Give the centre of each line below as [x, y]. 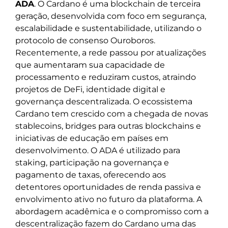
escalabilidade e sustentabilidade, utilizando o [108, 28]
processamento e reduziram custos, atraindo [106, 77]
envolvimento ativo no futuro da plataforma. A [109, 199]
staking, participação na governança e [92, 163]
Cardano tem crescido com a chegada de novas [112, 114]
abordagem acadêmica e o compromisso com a [112, 212]
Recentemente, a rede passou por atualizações [111, 53]
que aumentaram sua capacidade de [90, 65]
